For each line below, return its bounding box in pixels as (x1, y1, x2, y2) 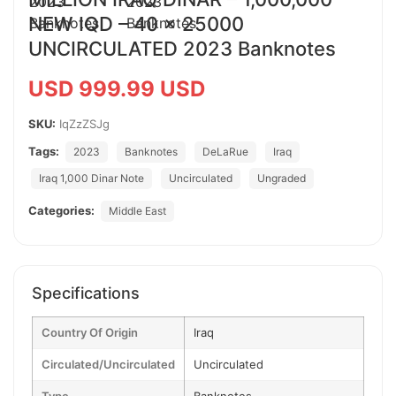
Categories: (28, 203, 95, 217)
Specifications (32, 284, 140, 302)
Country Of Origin (42, 325, 138, 339)
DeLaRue (202, 145, 248, 158)
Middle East (109, 204, 166, 217)
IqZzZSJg (59, 117, 110, 131)
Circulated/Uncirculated (42, 357, 175, 371)
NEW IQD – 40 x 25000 (28, 12, 244, 35)
